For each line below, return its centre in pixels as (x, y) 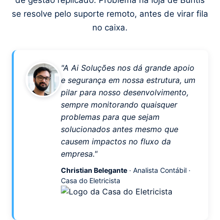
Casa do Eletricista (91, 180)
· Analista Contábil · (159, 170)
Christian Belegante (94, 170)
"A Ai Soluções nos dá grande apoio (128, 68)
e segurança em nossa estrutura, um (128, 80)
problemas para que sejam (110, 117)
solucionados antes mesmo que (120, 129)
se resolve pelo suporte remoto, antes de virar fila (110, 14)
